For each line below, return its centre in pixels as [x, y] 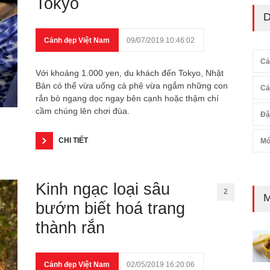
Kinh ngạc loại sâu [103, 189]
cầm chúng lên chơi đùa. [84, 111]
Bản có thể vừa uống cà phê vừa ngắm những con [132, 86]
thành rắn [70, 228]
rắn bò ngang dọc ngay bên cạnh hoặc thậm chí [127, 98]
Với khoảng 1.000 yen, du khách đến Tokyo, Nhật [130, 73]
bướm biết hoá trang [110, 209]
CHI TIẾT [73, 140]
